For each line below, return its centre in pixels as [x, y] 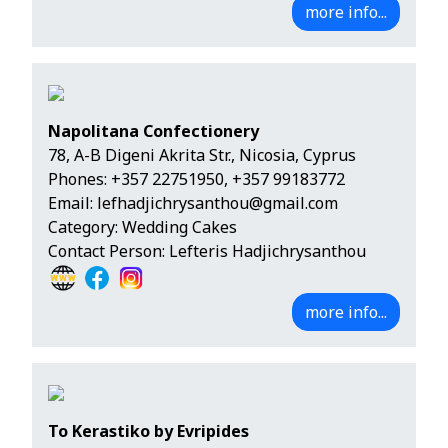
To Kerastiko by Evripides [148, 431]
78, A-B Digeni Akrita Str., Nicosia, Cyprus [202, 155]
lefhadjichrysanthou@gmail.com [217, 203]
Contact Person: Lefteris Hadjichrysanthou [207, 251]
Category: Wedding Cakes [142, 227]
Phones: [79, 179]
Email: [72, 203]
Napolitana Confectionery [153, 131]
